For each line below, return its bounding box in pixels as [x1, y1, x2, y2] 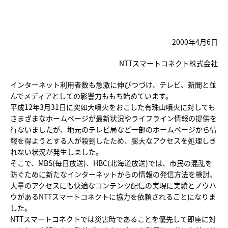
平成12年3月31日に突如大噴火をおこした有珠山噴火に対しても [10, 102, 215, 112]
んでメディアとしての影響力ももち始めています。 [10, 91, 173, 101]
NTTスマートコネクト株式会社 [119, 58, 218, 68]
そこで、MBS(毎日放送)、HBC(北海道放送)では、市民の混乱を [10, 158, 212, 168]
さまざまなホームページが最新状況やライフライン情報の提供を [10, 113, 217, 123]
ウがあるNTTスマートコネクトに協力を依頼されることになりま [10, 191, 216, 202]
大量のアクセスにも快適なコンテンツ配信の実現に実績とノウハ [10, 180, 216, 190]
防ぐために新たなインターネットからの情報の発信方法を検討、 [10, 169, 217, 179]
